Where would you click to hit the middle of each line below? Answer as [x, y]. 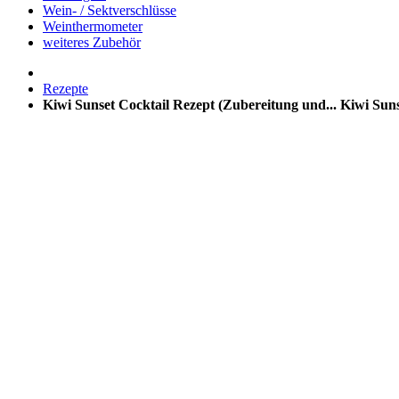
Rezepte [65, 88]
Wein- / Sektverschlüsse [110, 10]
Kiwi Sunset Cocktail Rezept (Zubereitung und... [190, 104]
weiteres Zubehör [92, 42]
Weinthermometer [93, 26]
